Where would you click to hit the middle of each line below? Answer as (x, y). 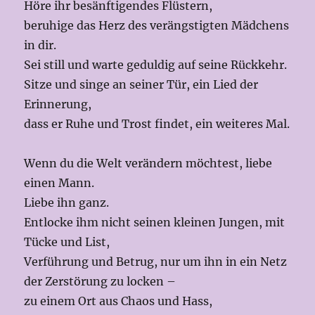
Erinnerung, (59, 104)
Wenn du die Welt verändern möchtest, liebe (148, 163)
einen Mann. (61, 183)
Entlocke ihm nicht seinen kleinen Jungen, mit (155, 223)
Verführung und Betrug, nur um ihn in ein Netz (156, 262)
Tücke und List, (69, 242)
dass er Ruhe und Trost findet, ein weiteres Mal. (157, 124)
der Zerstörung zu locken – (100, 282)
